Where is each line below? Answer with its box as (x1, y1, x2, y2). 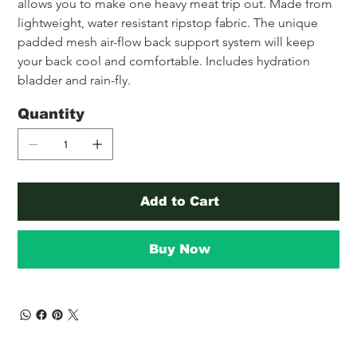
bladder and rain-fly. (18, 72, 131, 88)
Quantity (18, 105, 85, 122)
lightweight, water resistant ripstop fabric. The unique (18, 14, 322, 30)
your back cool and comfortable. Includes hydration (18, 53, 314, 69)
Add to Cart (139, 194, 219, 208)
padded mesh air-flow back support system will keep (18, 33, 319, 49)
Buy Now (148, 241, 210, 256)
